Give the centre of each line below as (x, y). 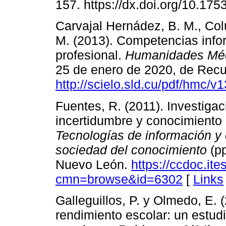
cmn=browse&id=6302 (119, 179)
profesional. (90, 55)
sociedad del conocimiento (131, 150)
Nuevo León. (93, 164)
